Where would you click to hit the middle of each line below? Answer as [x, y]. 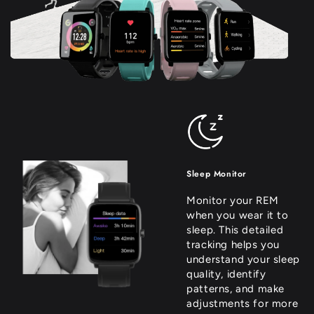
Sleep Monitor [217, 173]
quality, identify [226, 274]
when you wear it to [238, 215]
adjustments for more [243, 303]
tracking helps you [233, 244]
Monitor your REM [233, 200]
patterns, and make [235, 288]
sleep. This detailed [235, 230]
